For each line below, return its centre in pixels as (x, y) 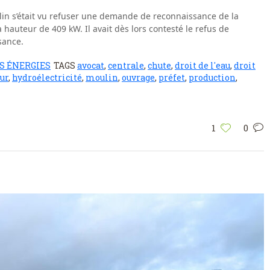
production (212, 78)
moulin (102, 78)
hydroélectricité (47, 78)
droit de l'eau (202, 66)
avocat (91, 66)
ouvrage (138, 78)
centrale (126, 66)
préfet (172, 78)
